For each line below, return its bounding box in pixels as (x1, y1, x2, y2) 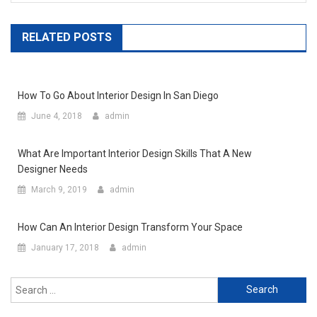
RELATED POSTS (22, 30, 112, 44)
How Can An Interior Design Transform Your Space (18, 221, 243, 233)
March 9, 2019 (31, 184, 87, 195)
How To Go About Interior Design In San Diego (18, 89, 219, 101)
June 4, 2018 (31, 110, 82, 121)
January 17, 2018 (31, 242, 99, 253)
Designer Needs (18, 163, 88, 175)
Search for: (217, 279, 267, 292)
